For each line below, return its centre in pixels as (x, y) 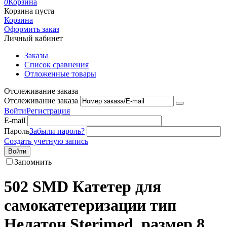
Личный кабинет (33, 38)
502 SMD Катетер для (83, 187)
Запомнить (33, 162)
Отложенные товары (60, 74)
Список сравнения (56, 65)
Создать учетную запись (46, 141)
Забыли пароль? (57, 131)
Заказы (36, 55)
